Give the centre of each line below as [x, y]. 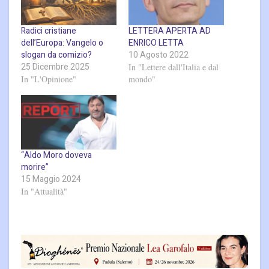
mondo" [142, 79]
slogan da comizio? [56, 55]
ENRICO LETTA [156, 43]
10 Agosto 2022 [159, 55]
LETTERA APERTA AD [170, 31]
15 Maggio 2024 [51, 179]
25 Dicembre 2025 [55, 67]
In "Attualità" [44, 191]
